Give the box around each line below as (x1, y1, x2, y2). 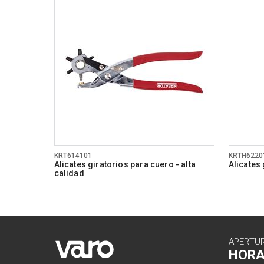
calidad (54, 169, 84, 179)
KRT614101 (54, 151, 93, 160)
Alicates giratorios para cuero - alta (54, 160, 196, 170)
